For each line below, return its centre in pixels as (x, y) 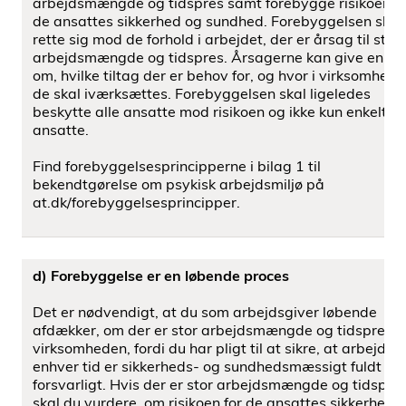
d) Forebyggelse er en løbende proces (161, 275)
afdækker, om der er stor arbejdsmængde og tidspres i (216, 330)
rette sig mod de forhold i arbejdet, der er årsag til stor (216, 39)
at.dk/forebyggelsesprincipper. (136, 202)
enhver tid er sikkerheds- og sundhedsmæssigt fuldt (207, 366)
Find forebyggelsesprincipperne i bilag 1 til (177, 166)
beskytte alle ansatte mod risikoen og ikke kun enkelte (214, 111)
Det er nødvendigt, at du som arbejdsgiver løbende (205, 312)
